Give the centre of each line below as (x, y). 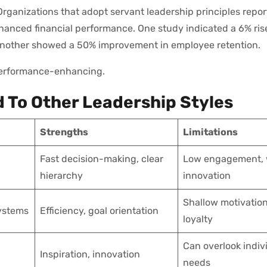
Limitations (210, 132)
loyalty (198, 219)
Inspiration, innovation (90, 254)
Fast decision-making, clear (102, 159)
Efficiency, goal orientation (99, 210)
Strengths (64, 132)
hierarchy (61, 175)
